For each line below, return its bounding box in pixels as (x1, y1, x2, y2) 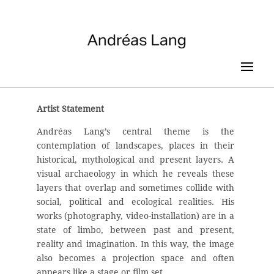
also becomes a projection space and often (37, 253, 234, 263)
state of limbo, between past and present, (37, 224, 234, 235)
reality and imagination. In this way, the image (37, 239, 234, 249)
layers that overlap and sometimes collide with (37, 182, 234, 193)
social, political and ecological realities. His (37, 196, 234, 207)
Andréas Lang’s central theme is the (37, 126, 234, 136)
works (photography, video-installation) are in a (37, 210, 234, 221)
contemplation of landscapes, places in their (37, 140, 234, 150)
